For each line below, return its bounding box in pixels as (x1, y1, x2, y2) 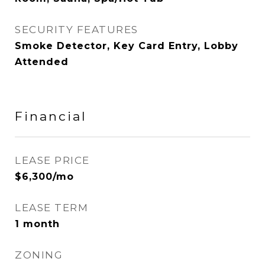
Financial (15, 109, 87, 124)
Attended (15, 56, 69, 67)
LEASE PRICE (15, 154, 90, 166)
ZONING (15, 249, 63, 261)
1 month (15, 218, 60, 230)
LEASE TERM (15, 202, 88, 214)
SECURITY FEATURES (15, 24, 138, 35)
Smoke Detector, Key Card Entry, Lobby (15, 40, 238, 51)
